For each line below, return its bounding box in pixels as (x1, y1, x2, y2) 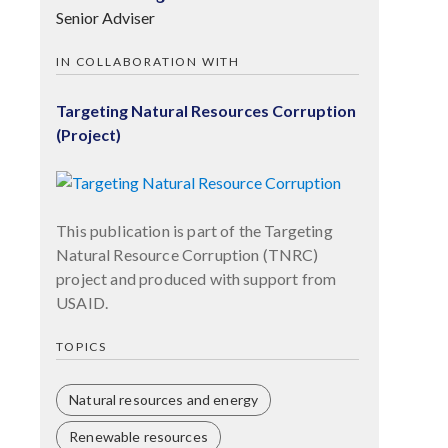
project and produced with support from (56, 268, 337, 288)
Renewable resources (69, 427, 208, 445)
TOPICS (56, 338, 107, 354)
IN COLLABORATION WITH (56, 53, 240, 69)
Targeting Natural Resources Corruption (56, 100, 357, 120)
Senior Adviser (56, 7, 156, 27)
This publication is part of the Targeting (56, 220, 333, 240)
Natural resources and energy (69, 390, 259, 408)
